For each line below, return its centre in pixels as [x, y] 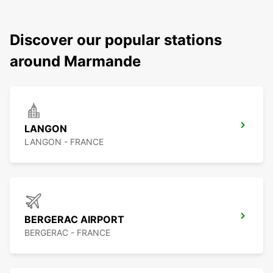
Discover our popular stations [116, 40]
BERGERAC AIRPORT [74, 220]
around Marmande [75, 62]
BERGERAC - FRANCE [67, 233]
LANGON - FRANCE [64, 142]
